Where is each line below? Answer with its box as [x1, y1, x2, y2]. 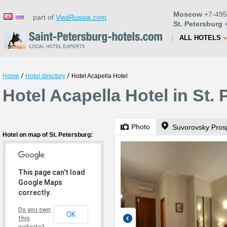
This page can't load [18, 168, 85, 176]
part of [27, 13, 56, 21]
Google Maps [18, 178, 62, 186]
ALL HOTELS [179, 34, 221, 42]
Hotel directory [25, 72, 65, 80]
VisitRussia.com [56, 13, 106, 21]
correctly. [18, 188, 51, 197]
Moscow [173, 10, 202, 18]
